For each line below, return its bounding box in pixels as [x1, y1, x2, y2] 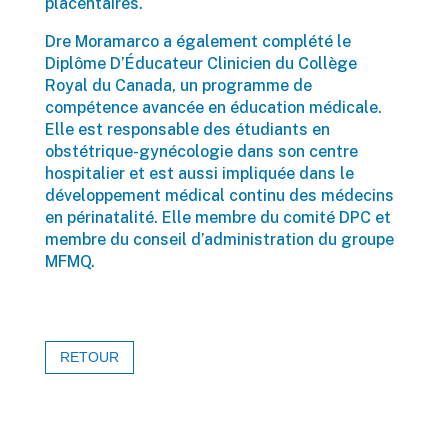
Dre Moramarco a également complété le [44, 31, 351, 51]
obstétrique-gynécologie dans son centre [44, 141, 358, 161]
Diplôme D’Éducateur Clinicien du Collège [44, 53, 357, 73]
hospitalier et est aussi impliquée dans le [44, 163, 354, 183]
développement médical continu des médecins [44, 185, 394, 205]
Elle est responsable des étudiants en [44, 119, 330, 139]
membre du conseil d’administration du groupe [44, 229, 394, 249]
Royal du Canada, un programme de [44, 75, 312, 95]
